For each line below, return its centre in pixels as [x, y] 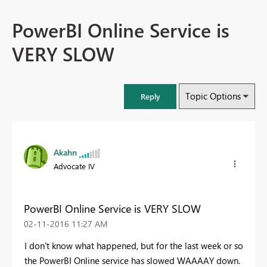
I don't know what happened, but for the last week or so [134, 245]
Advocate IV [74, 166]
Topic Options [213, 96]
